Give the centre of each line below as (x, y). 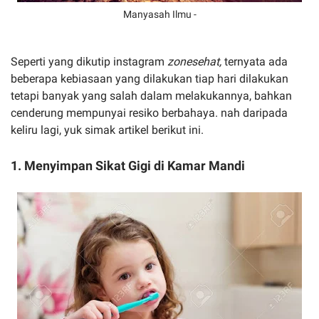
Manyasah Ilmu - (159, 14)
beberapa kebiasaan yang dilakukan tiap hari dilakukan (150, 79)
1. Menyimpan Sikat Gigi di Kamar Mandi (128, 166)
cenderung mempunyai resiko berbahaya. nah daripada (149, 113)
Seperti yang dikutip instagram (89, 62)
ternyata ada (256, 62)
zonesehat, (196, 62)
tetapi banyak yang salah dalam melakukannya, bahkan (151, 96)
